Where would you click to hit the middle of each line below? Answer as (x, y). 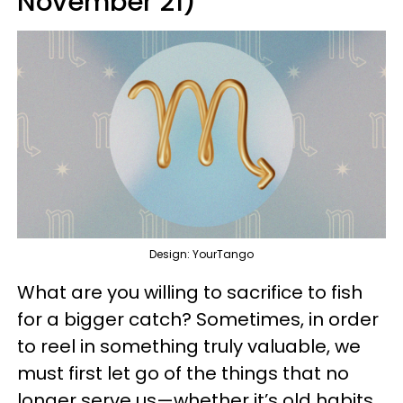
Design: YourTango (201, 254)
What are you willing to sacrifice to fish (190, 292)
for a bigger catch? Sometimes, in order (198, 319)
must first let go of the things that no (183, 373)
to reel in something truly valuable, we (189, 346)
